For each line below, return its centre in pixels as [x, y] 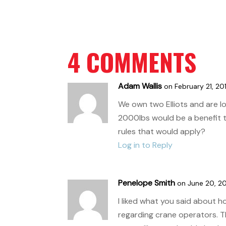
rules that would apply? [162, 131]
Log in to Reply [146, 145]
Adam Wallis [140, 86]
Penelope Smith [147, 183]
